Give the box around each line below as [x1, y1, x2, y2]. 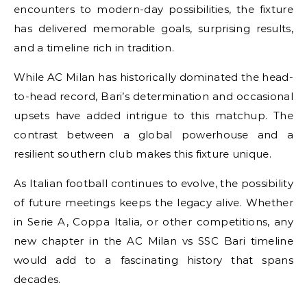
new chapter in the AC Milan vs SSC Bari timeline [14, 234, 293, 247]
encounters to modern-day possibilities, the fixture [14, 2, 293, 16]
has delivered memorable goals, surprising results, [14, 21, 293, 35]
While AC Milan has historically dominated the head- [14, 70, 293, 84]
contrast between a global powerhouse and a [14, 127, 293, 141]
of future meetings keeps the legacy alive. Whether [14, 195, 293, 209]
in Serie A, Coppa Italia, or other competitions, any [14, 214, 293, 228]
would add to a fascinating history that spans [14, 253, 293, 267]
